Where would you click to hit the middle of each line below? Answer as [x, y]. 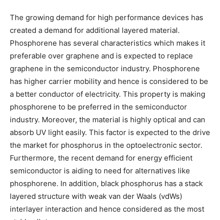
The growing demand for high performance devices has [107, 17]
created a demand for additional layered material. [95, 30]
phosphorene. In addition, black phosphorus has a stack [106, 183]
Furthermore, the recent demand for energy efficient [101, 158]
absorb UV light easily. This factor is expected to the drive [110, 132]
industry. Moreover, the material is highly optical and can [108, 119]
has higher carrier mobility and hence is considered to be [109, 81]
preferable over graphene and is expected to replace [101, 55]
